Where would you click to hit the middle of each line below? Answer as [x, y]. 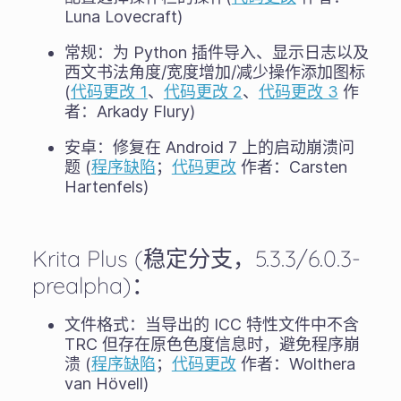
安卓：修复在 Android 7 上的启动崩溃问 [209, 148]
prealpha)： [93, 286]
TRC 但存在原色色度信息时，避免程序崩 [212, 345]
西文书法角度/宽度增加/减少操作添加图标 [214, 73]
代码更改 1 [109, 92]
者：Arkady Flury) [129, 112]
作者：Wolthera [295, 364]
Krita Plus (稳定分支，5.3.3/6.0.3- [196, 259]
